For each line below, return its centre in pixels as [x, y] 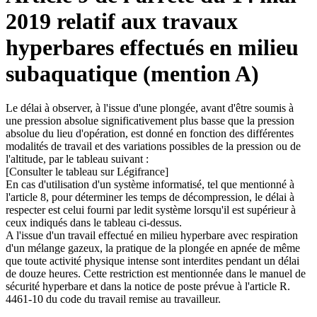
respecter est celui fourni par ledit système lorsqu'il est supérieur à [151, 210]
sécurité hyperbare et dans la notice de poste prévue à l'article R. [148, 287]
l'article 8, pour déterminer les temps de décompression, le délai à [150, 197]
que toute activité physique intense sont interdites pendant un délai [152, 261]
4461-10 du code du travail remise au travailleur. [113, 299]
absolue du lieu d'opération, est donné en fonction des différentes [150, 134]
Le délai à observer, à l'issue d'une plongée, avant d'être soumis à [150, 108]
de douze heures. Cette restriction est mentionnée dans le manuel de [156, 274]
